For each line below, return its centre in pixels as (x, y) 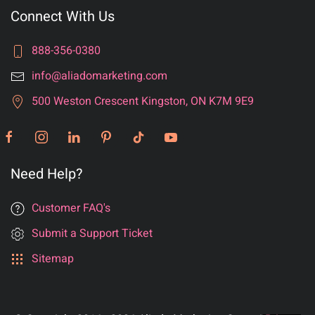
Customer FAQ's (71, 208)
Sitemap (53, 259)
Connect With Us (63, 17)
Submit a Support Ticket (92, 233)
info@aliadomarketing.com (99, 76)
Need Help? (46, 174)
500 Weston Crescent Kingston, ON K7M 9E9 (143, 101)
